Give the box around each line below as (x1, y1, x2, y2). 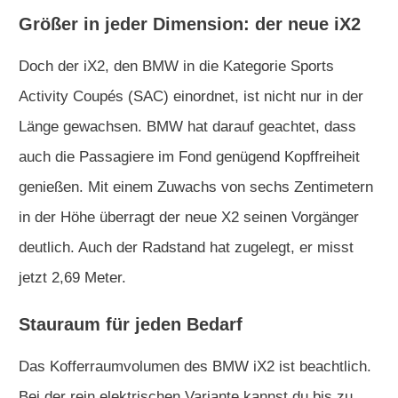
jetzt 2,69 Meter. (19, 268, 126, 286)
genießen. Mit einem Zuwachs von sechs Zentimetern (19, 178, 373, 195)
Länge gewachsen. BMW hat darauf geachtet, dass (19, 117, 356, 135)
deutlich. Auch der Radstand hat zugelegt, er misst (19, 238, 354, 256)
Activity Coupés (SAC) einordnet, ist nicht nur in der (19, 87, 363, 105)
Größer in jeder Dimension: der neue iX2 (19, 13, 361, 34)
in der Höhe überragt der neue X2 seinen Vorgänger (19, 208, 359, 226)
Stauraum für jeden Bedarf (19, 314, 243, 334)
